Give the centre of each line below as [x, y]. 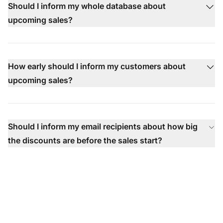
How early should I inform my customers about [97, 66]
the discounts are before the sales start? [85, 140]
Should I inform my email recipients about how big [103, 126]
